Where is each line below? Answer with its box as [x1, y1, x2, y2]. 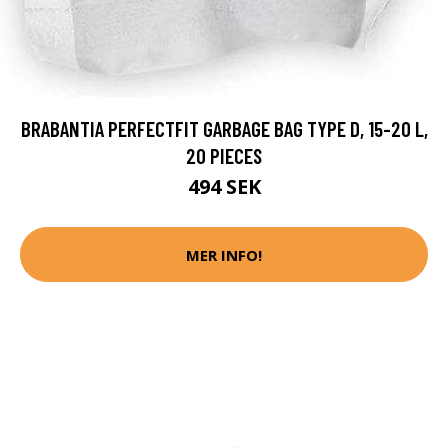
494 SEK [187, 173, 261, 201]
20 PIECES [186, 143, 262, 169]
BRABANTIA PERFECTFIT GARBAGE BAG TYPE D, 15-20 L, [20, 116, 428, 142]
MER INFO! [186, 244, 262, 265]
